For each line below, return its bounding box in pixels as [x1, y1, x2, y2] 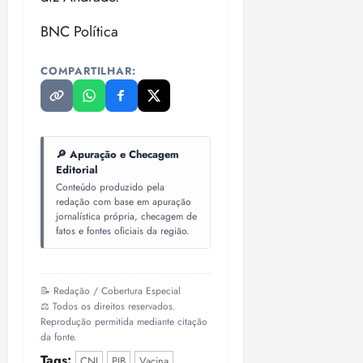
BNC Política [41, 21, 118, 43]
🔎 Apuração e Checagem [56, 147, 179, 163]
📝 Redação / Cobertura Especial [41, 284, 181, 299]
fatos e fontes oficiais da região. [56, 224, 190, 239]
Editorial [56, 162, 98, 178]
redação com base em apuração [56, 194, 191, 210]
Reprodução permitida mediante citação [41, 314, 207, 330]
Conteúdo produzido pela [56, 180, 164, 195]
